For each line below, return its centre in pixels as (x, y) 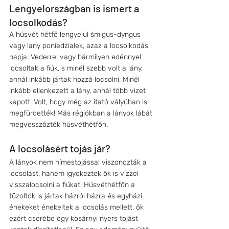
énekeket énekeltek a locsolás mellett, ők (77, 208)
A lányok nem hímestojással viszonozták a (79, 163)
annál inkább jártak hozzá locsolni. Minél (75, 80)
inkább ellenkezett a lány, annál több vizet (78, 91)
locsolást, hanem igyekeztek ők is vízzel (75, 174)
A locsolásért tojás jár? (61, 148)
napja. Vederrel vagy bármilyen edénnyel (76, 57)
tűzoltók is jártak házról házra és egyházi (77, 196)
